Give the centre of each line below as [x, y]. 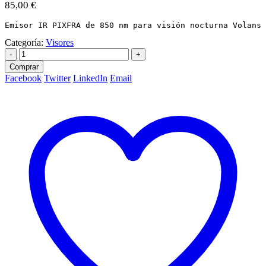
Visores [60, 42]
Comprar [24, 66]
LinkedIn [90, 78]
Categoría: [25, 42]
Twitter [57, 78]
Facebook [23, 78]
